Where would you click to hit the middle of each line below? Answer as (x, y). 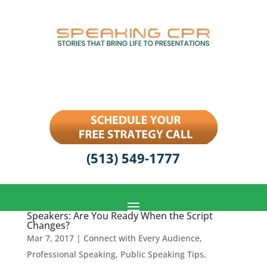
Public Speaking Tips (162, 254)
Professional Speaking (71, 254)
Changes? (48, 225)
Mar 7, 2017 (50, 238)
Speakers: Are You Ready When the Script (119, 216)
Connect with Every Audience (141, 238)
